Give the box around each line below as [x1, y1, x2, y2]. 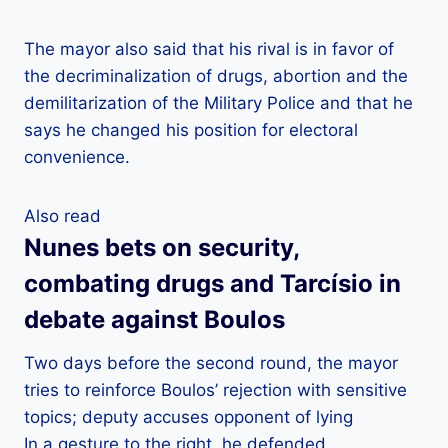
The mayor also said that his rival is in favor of [24, 39, 394, 60]
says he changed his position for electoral [24, 120, 358, 141]
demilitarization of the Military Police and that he [24, 93, 413, 114]
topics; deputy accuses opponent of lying [24, 407, 353, 428]
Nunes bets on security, [24, 233, 299, 263]
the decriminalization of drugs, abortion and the [24, 66, 408, 87]
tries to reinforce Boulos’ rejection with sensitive [24, 380, 407, 401]
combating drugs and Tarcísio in [24, 269, 401, 299]
